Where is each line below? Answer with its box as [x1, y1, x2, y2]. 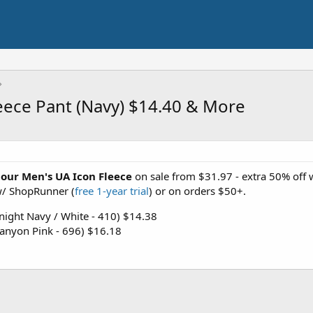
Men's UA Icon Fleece [22, 169, 135, 183]
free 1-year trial [75, 184, 149, 198]
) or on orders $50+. [149, 184, 246, 198]
